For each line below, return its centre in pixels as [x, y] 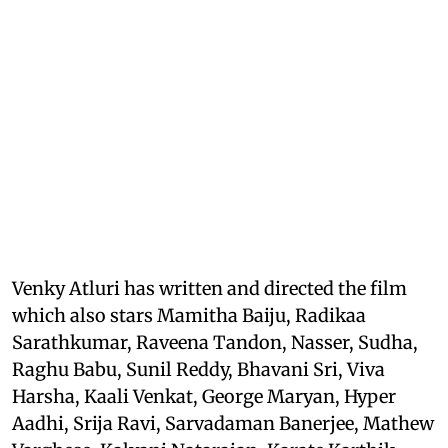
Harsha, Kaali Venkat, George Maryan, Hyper [204, 397]
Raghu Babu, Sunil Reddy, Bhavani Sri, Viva [198, 370]
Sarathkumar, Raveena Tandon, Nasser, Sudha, [215, 343]
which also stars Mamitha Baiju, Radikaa [189, 316]
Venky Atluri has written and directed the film [209, 289]
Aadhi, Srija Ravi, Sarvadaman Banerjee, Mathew [223, 424]
